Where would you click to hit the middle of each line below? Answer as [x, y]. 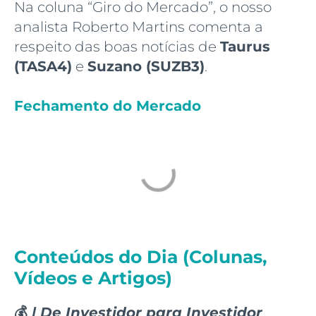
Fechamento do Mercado [110, 105]
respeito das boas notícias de [117, 46]
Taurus [245, 46]
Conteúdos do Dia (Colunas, [141, 256]
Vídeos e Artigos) [93, 278]
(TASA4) [43, 66]
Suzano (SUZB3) [146, 66]
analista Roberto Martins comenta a [139, 26]
